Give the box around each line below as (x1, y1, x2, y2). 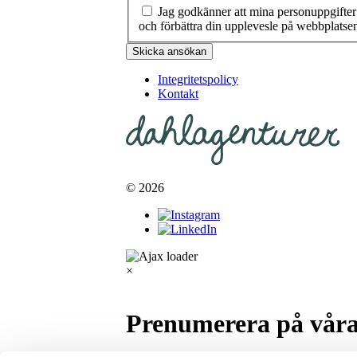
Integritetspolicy (158, 72, 238, 86)
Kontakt (158, 86, 198, 100)
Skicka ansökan (132, 45, 206, 57)
